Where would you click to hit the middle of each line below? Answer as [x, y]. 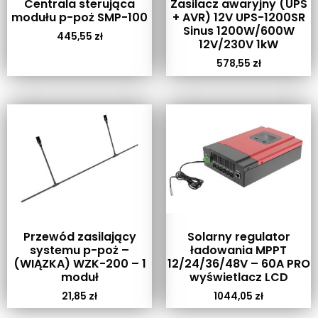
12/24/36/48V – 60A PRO [238, 263]
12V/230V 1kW [238, 44]
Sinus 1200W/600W [238, 31]
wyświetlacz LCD [238, 277]
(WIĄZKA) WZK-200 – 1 [79, 263]
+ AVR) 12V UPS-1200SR [238, 17]
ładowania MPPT [238, 250]
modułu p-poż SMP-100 [79, 17]
